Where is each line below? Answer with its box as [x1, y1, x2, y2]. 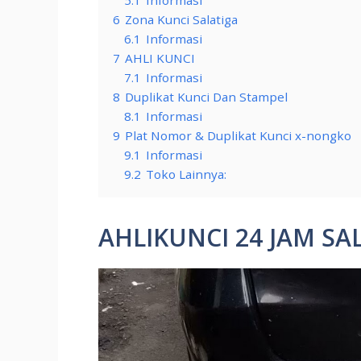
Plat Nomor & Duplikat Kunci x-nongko [125, 127, 351, 143]
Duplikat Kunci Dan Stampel [125, 88, 288, 105]
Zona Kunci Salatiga [125, 10, 238, 27]
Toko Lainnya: [146, 165, 226, 182]
